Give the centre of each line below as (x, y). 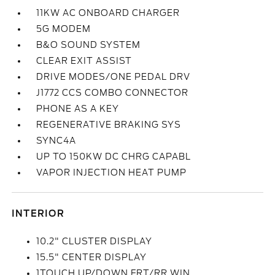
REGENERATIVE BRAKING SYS (109, 125)
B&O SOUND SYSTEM (89, 45)
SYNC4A (56, 141)
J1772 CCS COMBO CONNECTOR (113, 93)
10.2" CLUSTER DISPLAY (95, 241)
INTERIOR (38, 214)
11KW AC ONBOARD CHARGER (108, 13)
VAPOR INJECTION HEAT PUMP (112, 172)
